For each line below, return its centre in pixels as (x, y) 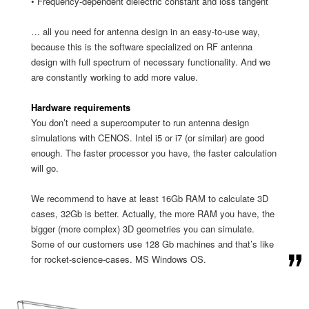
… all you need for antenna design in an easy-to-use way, (146, 31)
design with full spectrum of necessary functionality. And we (151, 62)
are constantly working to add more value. (114, 77)
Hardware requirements (81, 107)
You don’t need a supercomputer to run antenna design (140, 122)
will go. (45, 168)
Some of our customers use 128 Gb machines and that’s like (152, 244)
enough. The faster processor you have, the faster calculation (154, 153)
